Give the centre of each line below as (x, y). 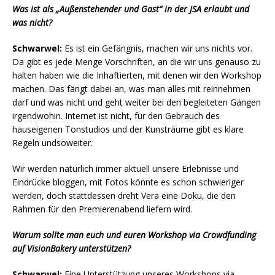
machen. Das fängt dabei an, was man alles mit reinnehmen (131, 89)
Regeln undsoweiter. (52, 143)
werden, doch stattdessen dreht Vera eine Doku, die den (124, 196)
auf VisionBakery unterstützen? (72, 249)
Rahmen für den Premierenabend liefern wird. (102, 209)
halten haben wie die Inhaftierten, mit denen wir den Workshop (137, 76)
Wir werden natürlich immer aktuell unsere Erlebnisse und (126, 169)
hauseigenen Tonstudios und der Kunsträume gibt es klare (128, 130)
